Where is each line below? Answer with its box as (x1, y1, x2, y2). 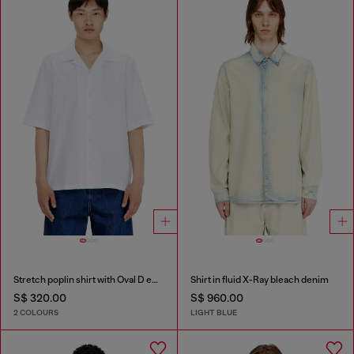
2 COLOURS (13, 307, 58, 318)
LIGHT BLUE (190, 307, 237, 318)
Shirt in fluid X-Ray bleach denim (190, 274, 329, 286)
